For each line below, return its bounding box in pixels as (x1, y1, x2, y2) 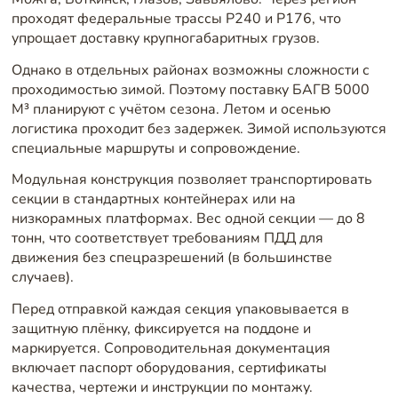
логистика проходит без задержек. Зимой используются (11, 118, 386, 139)
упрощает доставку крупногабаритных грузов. (11, 28, 320, 49)
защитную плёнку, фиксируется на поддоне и (11, 319, 311, 339)
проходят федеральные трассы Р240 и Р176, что (11, 9, 341, 29)
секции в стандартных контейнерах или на (11, 189, 296, 210)
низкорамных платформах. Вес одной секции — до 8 (11, 209, 365, 229)
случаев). (11, 267, 74, 288)
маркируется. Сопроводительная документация (11, 338, 330, 359)
